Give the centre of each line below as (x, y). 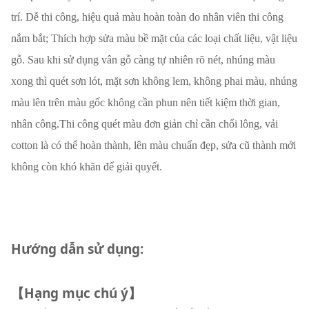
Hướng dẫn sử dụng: (77, 249)
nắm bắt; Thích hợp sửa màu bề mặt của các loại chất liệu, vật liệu (154, 39)
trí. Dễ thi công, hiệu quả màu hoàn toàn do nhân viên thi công (147, 17)
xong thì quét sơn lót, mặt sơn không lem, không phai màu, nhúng (154, 81)
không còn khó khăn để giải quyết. (86, 167)
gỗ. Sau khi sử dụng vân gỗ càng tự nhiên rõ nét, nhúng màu (143, 60)
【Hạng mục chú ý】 (76, 293)
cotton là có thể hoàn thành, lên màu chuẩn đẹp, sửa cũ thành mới (153, 146)
